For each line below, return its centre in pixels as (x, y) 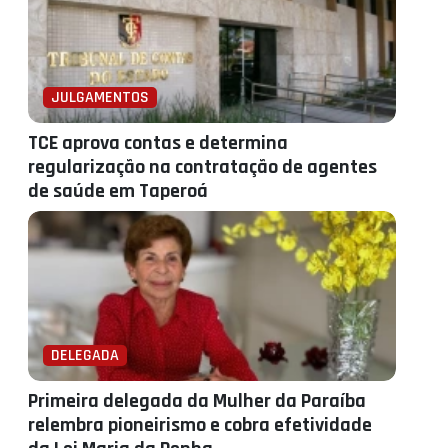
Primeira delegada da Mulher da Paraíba (197, 401)
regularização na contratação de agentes (202, 167)
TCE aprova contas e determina (158, 143)
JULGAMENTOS (100, 97)
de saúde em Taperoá (118, 191)
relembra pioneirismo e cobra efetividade (200, 425)
